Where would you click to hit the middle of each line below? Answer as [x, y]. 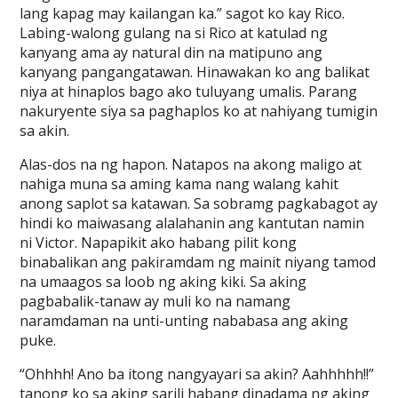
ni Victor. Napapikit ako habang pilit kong [159, 243]
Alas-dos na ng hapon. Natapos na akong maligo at [191, 164]
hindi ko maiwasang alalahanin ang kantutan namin [192, 223]
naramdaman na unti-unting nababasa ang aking [184, 321]
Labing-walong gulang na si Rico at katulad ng [174, 33]
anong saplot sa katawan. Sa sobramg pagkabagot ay [199, 203]
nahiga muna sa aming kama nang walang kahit [179, 184]
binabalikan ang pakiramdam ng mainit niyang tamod [198, 262]
